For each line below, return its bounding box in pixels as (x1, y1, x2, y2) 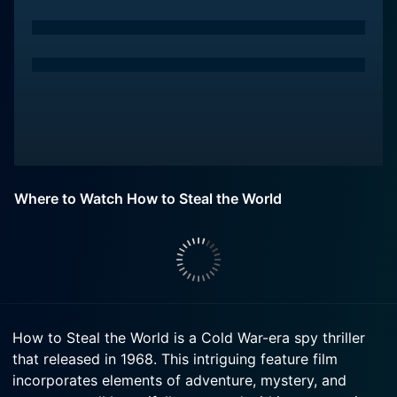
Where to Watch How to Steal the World (14, 190, 282, 207)
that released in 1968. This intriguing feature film (12, 350, 338, 368)
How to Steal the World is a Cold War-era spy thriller (12, 329, 365, 346)
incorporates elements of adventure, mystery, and (12, 371, 346, 389)
